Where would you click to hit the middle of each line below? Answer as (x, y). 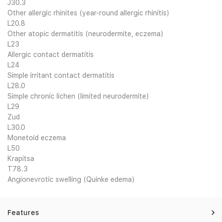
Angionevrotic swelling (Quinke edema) (71, 179)
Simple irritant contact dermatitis (61, 75)
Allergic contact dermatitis (51, 55)
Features (23, 213)
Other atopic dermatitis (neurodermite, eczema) (85, 34)
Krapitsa (21, 159)
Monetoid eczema (37, 138)
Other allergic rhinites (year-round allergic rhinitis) (88, 13)
